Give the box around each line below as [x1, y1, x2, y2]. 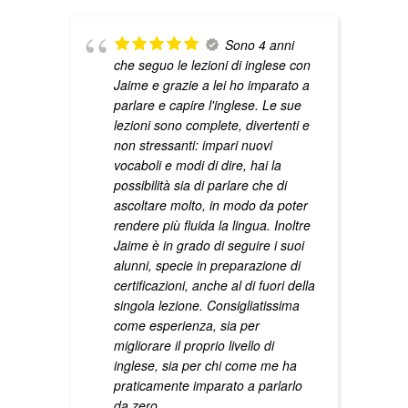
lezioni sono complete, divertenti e [114, 115, 310, 134]
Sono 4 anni [225, 35, 294, 54]
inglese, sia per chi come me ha [114, 355, 297, 374]
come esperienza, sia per [114, 315, 260, 334]
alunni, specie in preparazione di [114, 255, 301, 274]
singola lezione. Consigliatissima [114, 295, 300, 314]
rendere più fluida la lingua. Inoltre [114, 215, 311, 234]
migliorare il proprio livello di [114, 335, 274, 354]
